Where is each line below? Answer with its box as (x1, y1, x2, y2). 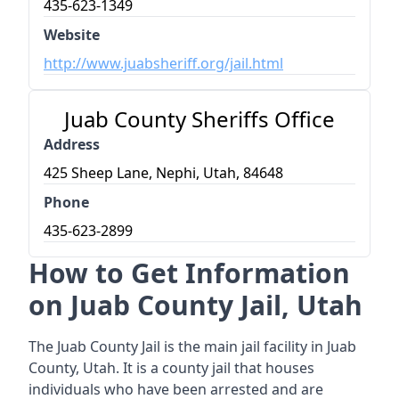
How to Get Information (28, 255, 350, 291)
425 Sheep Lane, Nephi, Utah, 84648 (44, 163, 283, 183)
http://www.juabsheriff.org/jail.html (44, 53, 283, 73)
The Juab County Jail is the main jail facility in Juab (28, 337, 356, 356)
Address (44, 134, 100, 154)
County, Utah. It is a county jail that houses (28, 358, 314, 378)
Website (44, 25, 100, 45)
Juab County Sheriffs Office (64, 104, 335, 134)
